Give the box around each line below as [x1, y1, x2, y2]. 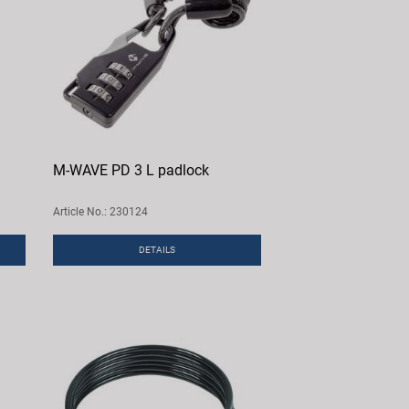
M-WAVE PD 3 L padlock [53, 161, 210, 179]
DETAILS [139, 244, 176, 255]
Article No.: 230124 [53, 204, 149, 218]
